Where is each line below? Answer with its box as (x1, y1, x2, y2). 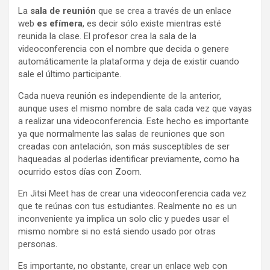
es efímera (37, 17, 83, 29)
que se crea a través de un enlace (96, 5, 231, 16)
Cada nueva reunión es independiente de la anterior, (18, 90, 221, 101)
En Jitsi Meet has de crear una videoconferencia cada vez (18, 187, 246, 199)
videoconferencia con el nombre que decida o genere (18, 43, 229, 54)
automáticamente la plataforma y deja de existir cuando (18, 55, 239, 67)
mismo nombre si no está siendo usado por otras (18, 225, 216, 237)
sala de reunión (30, 5, 96, 16)
